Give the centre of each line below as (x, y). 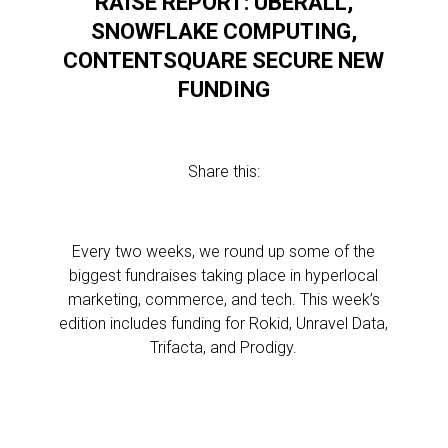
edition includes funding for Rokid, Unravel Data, (224, 323)
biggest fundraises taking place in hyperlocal (224, 275)
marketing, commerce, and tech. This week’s (223, 299)
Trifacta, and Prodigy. (224, 347)
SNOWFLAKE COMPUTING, (223, 31)
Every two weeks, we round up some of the (224, 251)
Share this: (223, 171)
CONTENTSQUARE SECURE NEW (224, 60)
